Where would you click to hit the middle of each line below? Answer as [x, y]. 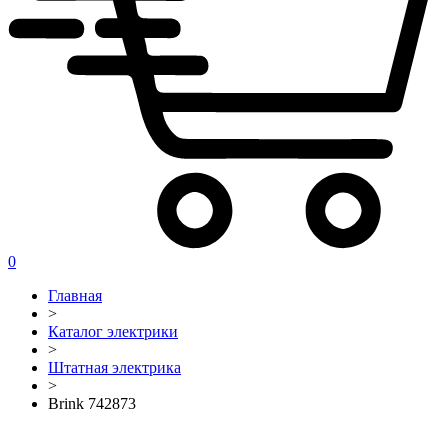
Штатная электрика [114, 367]
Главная [75, 295]
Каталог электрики [113, 331]
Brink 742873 [92, 403]
